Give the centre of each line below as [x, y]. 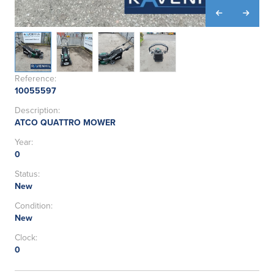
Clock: [26, 238]
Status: [27, 174]
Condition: [34, 206]
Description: [37, 110]
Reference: [35, 79]
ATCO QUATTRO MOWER [65, 123]
